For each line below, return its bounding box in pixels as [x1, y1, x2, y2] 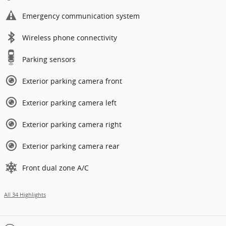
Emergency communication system [22, 11, 140, 21]
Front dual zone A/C [22, 162, 89, 173]
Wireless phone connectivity [22, 32, 117, 42]
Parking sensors [22, 54, 76, 64]
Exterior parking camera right [22, 119, 122, 129]
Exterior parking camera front [22, 76, 122, 86]
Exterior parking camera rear [22, 141, 120, 151]
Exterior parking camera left [22, 97, 117, 107]
